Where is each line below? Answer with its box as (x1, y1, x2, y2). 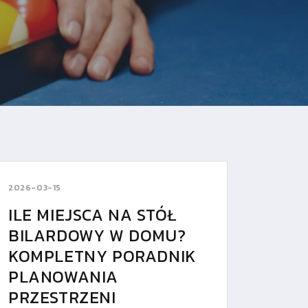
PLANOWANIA (8, 264, 118, 289)
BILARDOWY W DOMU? (8, 223, 186, 247)
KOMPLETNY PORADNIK (8, 243, 197, 268)
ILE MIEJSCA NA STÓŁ (8, 202, 177, 227)
